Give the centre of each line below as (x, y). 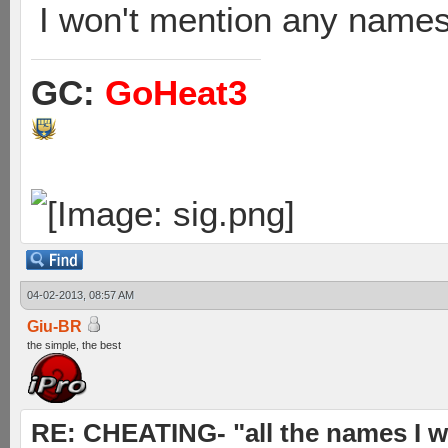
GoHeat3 (176, 92)
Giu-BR (54, 326)
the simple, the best (74, 345)
